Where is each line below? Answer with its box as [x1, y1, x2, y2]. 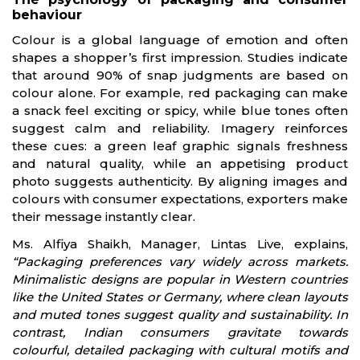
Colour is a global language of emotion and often [12, 32, 348, 47]
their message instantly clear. [12, 209, 195, 224]
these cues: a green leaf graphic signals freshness [12, 138, 348, 153]
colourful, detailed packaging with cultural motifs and [12, 342, 348, 358]
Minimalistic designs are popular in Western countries [12, 272, 348, 287]
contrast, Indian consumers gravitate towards [12, 325, 348, 340]
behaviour [12, 7, 82, 22]
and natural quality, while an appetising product [12, 156, 348, 171]
